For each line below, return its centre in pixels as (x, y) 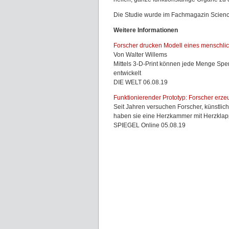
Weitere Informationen (146, 30)
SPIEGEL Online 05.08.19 (150, 125)
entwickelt (127, 73)
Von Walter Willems (140, 55)
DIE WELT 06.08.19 (141, 82)
